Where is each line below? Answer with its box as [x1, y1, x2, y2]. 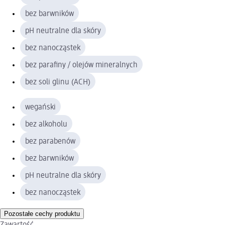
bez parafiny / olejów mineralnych [25, 61, 138, 69]
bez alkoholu [25, 120, 67, 129]
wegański [25, 103, 56, 111]
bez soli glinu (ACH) [25, 78, 90, 86]
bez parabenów [25, 137, 75, 146]
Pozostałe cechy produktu [4, 209, 80, 217]
